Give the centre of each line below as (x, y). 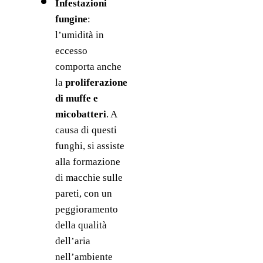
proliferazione (96, 83)
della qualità (81, 225)
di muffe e (76, 99)
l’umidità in (79, 35)
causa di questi (86, 130)
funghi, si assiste (90, 146)
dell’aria (73, 241)
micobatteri (80, 114)
